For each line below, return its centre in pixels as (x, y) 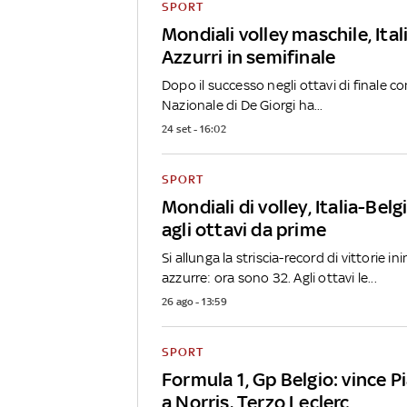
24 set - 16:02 (194, 129)
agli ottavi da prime (244, 230)
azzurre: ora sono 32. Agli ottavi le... (269, 278)
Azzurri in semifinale (249, 57)
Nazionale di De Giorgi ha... (243, 105)
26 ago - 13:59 (194, 302)
